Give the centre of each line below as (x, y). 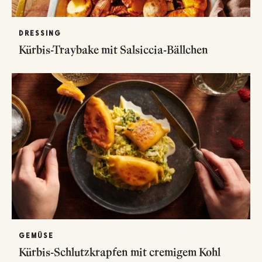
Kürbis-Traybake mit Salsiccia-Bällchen (114, 49)
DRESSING (40, 33)
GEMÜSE (36, 235)
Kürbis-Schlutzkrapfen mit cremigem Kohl (120, 252)
